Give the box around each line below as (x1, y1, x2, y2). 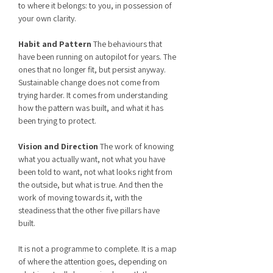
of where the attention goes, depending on (18, 256, 167, 267)
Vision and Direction (18, 141, 98, 152)
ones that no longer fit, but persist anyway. (18, 64, 166, 75)
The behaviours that (93, 38, 162, 49)
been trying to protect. (18, 115, 96, 126)
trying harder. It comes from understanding (18, 90, 168, 101)
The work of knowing (98, 141, 174, 152)
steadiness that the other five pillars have (18, 205, 160, 216)
